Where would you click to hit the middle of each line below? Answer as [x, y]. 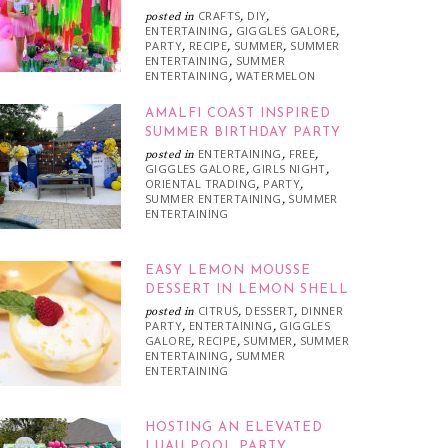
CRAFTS [219, 15]
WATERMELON [275, 75]
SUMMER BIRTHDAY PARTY [243, 132]
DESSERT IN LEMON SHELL [247, 289]
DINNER [322, 310]
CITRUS [218, 310]
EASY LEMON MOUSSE [228, 270]
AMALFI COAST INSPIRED [238, 113]
